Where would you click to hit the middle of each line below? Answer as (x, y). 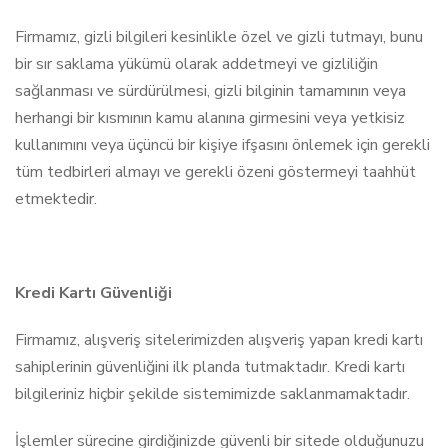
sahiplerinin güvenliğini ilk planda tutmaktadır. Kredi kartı (210, 367)
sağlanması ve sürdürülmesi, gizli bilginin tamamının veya (210, 91)
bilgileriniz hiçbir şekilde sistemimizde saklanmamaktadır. (212, 394)
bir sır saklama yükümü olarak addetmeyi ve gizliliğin (196, 64)
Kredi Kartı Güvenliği (93, 293)
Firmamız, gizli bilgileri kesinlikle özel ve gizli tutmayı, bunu (219, 37)
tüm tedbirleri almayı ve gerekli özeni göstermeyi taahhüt (215, 172)
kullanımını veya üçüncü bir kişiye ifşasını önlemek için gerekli (222, 145)
